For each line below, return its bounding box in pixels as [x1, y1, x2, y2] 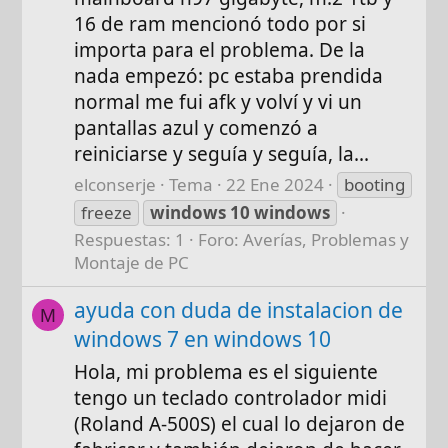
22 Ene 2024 [226, 173, 325, 197]
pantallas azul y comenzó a [74, 115, 319, 142]
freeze [81, 201, 133, 225]
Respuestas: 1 [74, 228, 186, 252]
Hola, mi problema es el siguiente [74, 358, 379, 385]
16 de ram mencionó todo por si [74, 11, 367, 38]
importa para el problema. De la [74, 37, 366, 64]
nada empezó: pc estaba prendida [74, 63, 384, 90]
